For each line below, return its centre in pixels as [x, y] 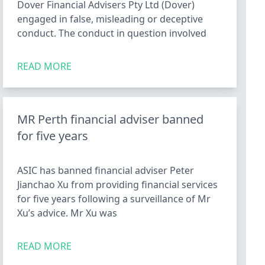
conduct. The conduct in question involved [112, 33]
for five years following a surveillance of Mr [114, 199]
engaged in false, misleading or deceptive [110, 19]
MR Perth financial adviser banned [111, 119]
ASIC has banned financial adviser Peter [106, 170]
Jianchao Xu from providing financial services [118, 185]
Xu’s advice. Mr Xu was [67, 213]
